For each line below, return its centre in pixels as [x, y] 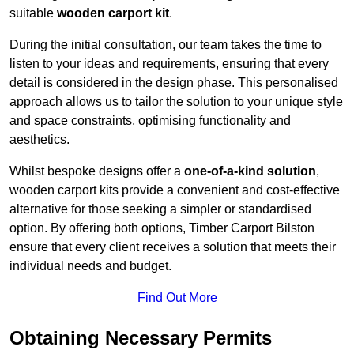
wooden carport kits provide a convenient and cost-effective [175, 190]
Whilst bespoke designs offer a [97, 171]
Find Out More [177, 298]
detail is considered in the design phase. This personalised [174, 83]
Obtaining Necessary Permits [141, 338]
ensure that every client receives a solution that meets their [173, 247]
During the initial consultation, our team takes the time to [166, 45]
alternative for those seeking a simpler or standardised [160, 209]
